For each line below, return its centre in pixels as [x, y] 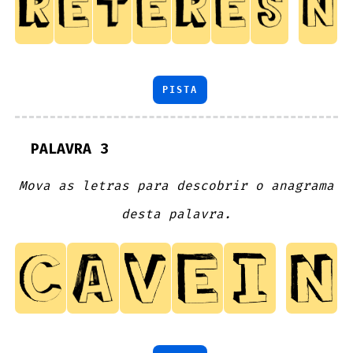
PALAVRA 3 [70, 149]
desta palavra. [176, 214]
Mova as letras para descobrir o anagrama [176, 186]
